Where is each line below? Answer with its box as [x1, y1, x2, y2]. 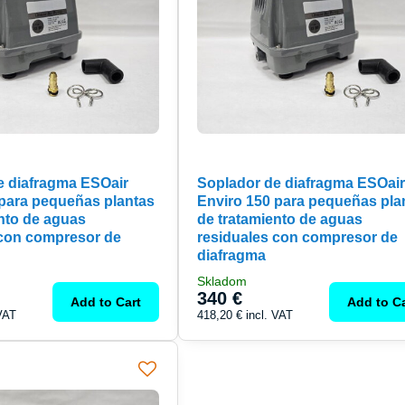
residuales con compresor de [196, 230, 398, 246]
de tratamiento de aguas [196, 212, 363, 228]
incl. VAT [245, 308, 293, 323]
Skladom [196, 274, 247, 289]
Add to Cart [70, 295, 141, 310]
